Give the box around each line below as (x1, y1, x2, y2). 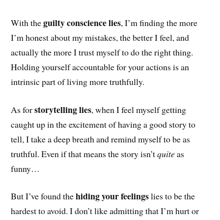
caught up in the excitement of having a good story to (11, 118, 196, 130)
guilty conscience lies (43, 16, 121, 29)
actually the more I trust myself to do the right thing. (11, 46, 193, 58)
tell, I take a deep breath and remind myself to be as (11, 133, 191, 145)
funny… (11, 162, 40, 174)
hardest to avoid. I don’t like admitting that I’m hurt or (11, 205, 199, 217)
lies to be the (151, 190, 195, 202)
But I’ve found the (11, 190, 76, 202)
